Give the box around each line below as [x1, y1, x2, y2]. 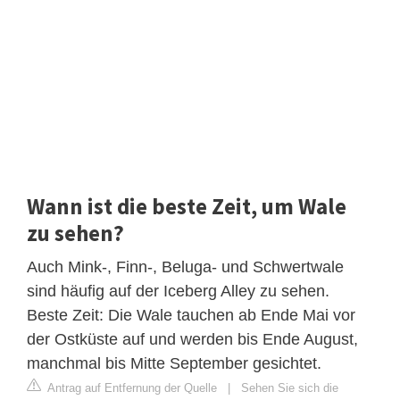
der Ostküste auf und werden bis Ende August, [27, 329, 358, 348]
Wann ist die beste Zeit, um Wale [27, 191, 346, 221]
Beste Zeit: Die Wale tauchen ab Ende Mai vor [27, 305, 355, 324]
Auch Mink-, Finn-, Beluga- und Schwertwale [27, 257, 344, 276]
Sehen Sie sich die [241, 380, 338, 395]
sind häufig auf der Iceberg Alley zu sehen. [27, 281, 329, 300]
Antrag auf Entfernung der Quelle [45, 380, 217, 395]
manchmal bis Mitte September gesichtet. [27, 354, 321, 372]
